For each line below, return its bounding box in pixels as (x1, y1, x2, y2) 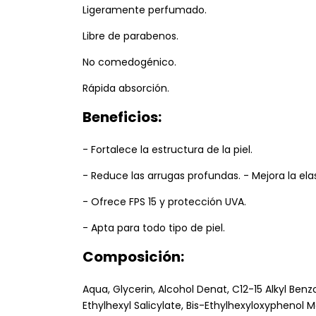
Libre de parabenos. (83, 29, 178, 44)
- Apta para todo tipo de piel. (83, 221, 225, 236)
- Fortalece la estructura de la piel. (83, 142, 253, 157)
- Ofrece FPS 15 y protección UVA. (83, 195, 246, 209)
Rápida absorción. (83, 81, 169, 96)
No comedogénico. (83, 55, 176, 70)
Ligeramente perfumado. (83, 3, 207, 18)
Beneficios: (83, 107, 162, 128)
